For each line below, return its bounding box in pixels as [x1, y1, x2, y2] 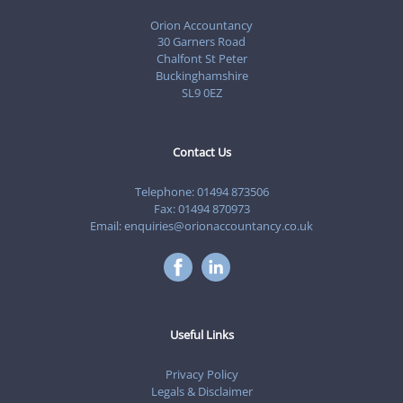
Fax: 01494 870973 [153, 200, 250, 217]
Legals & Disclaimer [150, 382, 253, 399]
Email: [90, 217, 124, 234]
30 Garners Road [157, 33, 246, 50]
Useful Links [169, 326, 234, 343]
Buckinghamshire [155, 67, 248, 85]
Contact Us [172, 143, 231, 160]
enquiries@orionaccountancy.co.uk [124, 217, 313, 234]
